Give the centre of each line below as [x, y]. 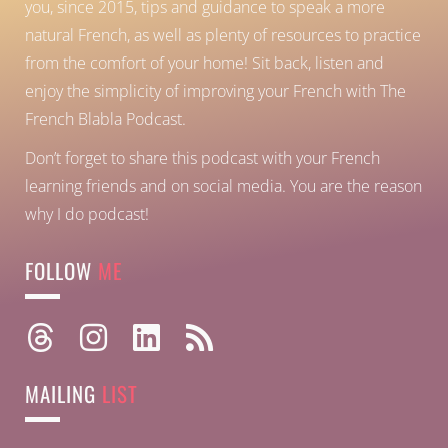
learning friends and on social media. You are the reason [223, 186]
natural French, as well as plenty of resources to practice [223, 35]
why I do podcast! [87, 214]
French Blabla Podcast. [105, 119]
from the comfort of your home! [138, 63]
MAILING [60, 393]
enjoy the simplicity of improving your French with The [215, 91]
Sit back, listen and [318, 63]
